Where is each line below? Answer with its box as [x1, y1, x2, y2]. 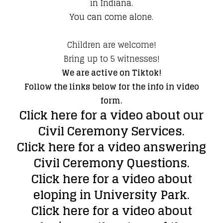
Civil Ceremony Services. [38, 120, 185, 142]
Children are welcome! [67, 38, 156, 52]
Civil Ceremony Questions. [33, 152, 190, 174]
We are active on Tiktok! [62, 66, 161, 80]
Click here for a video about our [19, 105, 204, 126]
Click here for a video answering [17, 136, 206, 158]
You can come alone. [70, 10, 153, 24]
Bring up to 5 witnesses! [63, 52, 160, 66]
